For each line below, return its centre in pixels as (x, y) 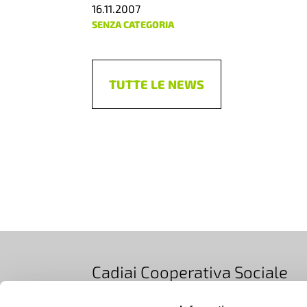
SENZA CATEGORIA (133, 24)
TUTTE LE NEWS (157, 84)
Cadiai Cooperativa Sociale (190, 272)
